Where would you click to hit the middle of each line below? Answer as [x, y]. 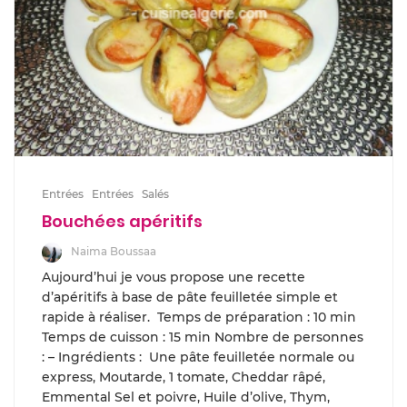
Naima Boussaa [114, 252]
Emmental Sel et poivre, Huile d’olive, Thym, [186, 397]
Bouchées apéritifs [122, 222]
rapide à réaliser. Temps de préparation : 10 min [199, 317]
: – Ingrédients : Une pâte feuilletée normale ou [198, 357]
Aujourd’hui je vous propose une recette [174, 277]
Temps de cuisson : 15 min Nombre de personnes [203, 337]
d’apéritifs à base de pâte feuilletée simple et [190, 297]
